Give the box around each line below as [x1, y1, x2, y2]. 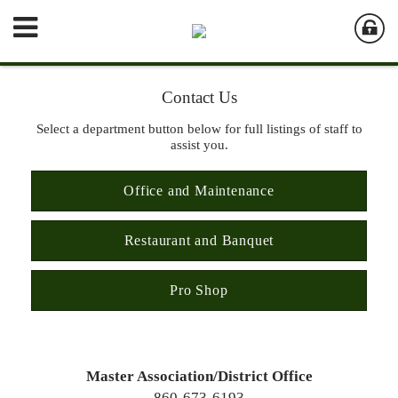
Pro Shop [170, 283, 228, 298]
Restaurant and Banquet [123, 233, 275, 248]
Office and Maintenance [123, 183, 275, 198]
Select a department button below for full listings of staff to [36, 121, 362, 136]
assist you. [170, 137, 228, 152]
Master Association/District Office [85, 368, 313, 385]
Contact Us [161, 88, 237, 107]
